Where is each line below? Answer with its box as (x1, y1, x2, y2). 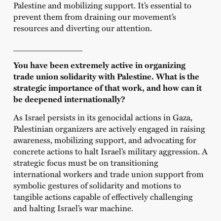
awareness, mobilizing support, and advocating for (13, 134, 196, 146)
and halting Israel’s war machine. (13, 202, 133, 214)
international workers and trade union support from (13, 168, 204, 180)
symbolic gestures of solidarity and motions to (13, 179, 181, 191)
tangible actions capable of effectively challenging (13, 190, 193, 203)
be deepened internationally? (13, 92, 125, 105)
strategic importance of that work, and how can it (13, 81, 202, 94)
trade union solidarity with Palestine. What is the (13, 70, 199, 82)
